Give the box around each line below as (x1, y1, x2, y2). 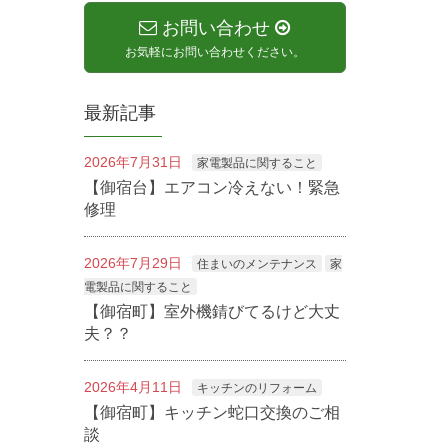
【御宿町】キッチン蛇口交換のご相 (83, 404, 340, 422)
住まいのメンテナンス (196, 257, 317, 272)
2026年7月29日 (83, 255, 182, 272)
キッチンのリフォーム (196, 381, 317, 396)
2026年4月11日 (83, 379, 182, 396)
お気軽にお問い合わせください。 (124, 44, 305, 59)
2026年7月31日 (83, 154, 182, 171)
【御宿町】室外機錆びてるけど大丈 (83, 303, 340, 321)
